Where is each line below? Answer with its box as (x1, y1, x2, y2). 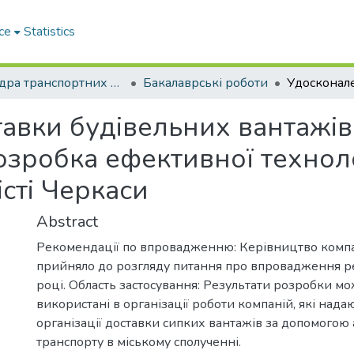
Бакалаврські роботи (143, 74, 268, 92)
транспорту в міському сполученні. (36, 333, 241, 351)
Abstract (36, 211, 98, 232)
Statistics (24, 23, 76, 40)
